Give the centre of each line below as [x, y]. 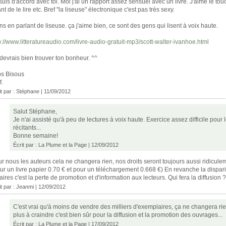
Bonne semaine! [36, 135]
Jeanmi [25, 186]
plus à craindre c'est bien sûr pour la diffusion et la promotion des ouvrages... [118, 215]
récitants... [27, 127]
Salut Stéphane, [35, 111]
